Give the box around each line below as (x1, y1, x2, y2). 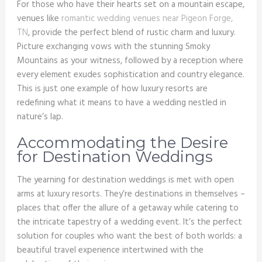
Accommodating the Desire (16, 133, 228, 153)
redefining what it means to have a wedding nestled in (16, 96, 226, 111)
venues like (16, 12, 61, 26)
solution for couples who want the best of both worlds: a (16, 229, 242, 244)
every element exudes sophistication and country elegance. (16, 68, 244, 82)
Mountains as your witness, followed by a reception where (16, 54, 243, 68)
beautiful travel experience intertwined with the (16, 243, 204, 258)
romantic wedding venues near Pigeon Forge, (61, 12, 233, 26)
